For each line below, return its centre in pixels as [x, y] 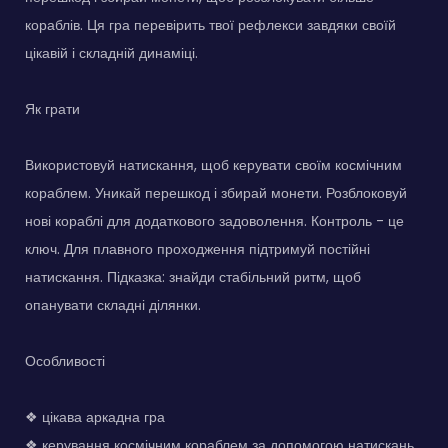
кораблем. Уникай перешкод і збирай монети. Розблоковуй [216, 192]
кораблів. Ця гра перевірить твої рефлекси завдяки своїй [210, 24]
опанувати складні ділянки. [113, 304]
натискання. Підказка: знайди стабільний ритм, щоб [193, 276]
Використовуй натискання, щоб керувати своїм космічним [213, 164]
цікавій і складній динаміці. [111, 52]
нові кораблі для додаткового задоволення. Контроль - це [214, 220]
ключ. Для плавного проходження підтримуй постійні [197, 248]
